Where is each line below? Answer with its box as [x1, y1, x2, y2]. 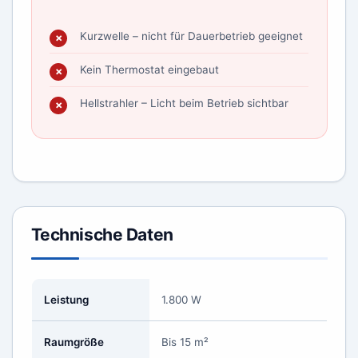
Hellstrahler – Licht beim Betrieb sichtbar [80, 96, 288, 109]
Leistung [43, 292, 89, 306]
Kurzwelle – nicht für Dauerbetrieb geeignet [80, 29, 303, 42]
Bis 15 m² [161, 335, 209, 348]
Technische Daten [30, 225, 173, 245]
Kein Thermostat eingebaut [80, 62, 219, 76]
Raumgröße [43, 335, 104, 348]
